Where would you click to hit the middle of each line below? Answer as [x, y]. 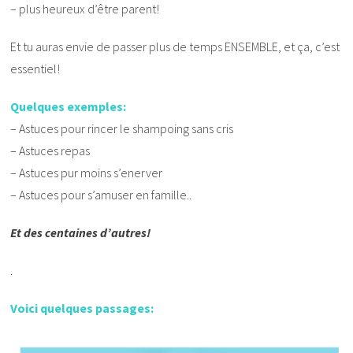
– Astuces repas [50, 151]
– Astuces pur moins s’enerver [87, 173]
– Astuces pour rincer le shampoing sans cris [122, 129]
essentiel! [35, 69]
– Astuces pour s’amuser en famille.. [101, 195]
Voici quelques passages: [82, 308]
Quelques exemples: [69, 107]
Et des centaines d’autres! [81, 233]
